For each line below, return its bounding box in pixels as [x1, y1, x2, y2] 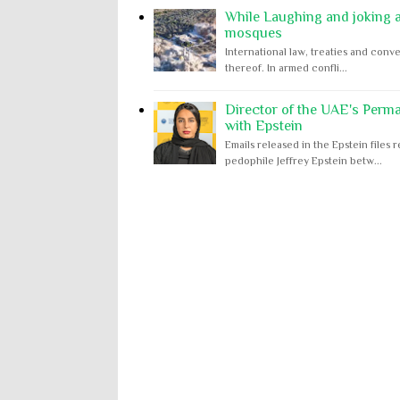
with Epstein [225, 117, 303, 134]
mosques [225, 25, 282, 42]
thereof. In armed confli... [225, 62, 347, 75]
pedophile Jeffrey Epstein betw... [225, 154, 382, 167]
